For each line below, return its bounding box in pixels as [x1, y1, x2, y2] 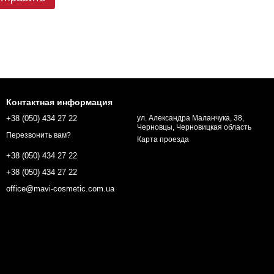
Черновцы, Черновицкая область [137, 123, 251, 132]
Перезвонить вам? [6, 130, 71, 139]
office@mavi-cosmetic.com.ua [6, 183, 114, 193]
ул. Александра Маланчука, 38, [137, 114, 244, 123]
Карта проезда [137, 135, 189, 144]
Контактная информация [6, 97, 113, 108]
